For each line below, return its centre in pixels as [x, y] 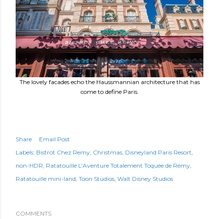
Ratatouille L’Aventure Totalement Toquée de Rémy [118, 165]
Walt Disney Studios [145, 179]
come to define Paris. [109, 92]
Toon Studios [97, 179]
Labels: [25, 152]
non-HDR [29, 165]
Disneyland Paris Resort [158, 152]
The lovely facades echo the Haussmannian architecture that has [109, 82]
